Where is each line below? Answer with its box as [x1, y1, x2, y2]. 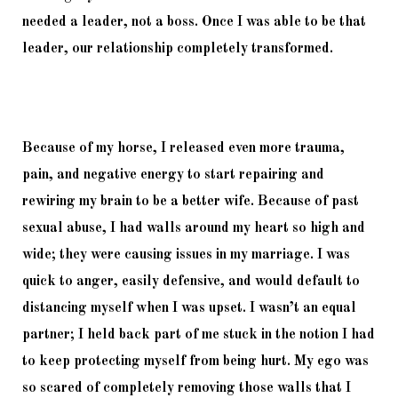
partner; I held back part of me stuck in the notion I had [22, 327, 375, 342]
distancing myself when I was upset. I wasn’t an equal [22, 300, 356, 315]
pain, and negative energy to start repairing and [22, 167, 324, 182]
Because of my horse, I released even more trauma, [22, 140, 345, 155]
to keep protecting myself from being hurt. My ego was [22, 354, 369, 369]
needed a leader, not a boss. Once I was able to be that [22, 14, 366, 29]
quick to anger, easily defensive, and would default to [22, 274, 360, 289]
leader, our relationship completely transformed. [22, 41, 337, 56]
